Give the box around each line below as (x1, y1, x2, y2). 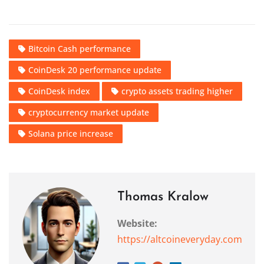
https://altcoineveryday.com (117, 233, 242, 246)
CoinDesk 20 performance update (28, 64, 161, 76)
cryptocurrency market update (28, 107, 149, 118)
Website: (117, 217, 157, 230)
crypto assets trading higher (121, 85, 233, 97)
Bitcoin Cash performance (28, 43, 131, 55)
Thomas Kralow (117, 190, 209, 204)
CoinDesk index (28, 85, 90, 97)
